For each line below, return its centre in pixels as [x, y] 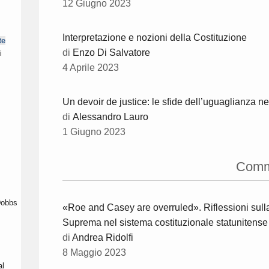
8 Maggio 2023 [94, 253]
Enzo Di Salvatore [111, 53]
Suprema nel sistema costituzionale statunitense [165, 223]
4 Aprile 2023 [91, 68]
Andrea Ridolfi [103, 238]
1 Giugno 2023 [94, 132]
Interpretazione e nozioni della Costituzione [155, 38]
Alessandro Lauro [110, 117]
